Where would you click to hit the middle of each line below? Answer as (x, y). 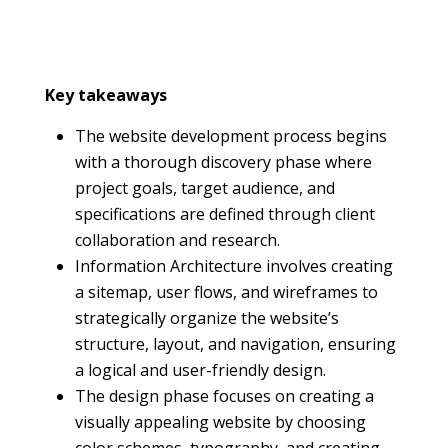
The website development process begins (230, 136)
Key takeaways (105, 95)
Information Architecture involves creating (233, 266)
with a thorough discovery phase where (223, 162)
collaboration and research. (177, 240)
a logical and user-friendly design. (200, 370)
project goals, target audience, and (204, 188)
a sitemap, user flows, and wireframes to (226, 292)
